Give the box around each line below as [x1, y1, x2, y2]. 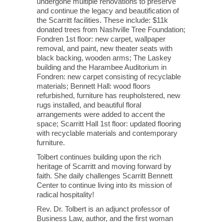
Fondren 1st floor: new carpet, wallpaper [37, 35, 166, 43]
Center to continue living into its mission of [37, 181, 172, 189]
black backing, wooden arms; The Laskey [37, 54, 171, 62]
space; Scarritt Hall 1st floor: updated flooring [37, 119, 181, 128]
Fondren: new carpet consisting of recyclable [37, 72, 181, 81]
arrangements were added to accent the [37, 110, 165, 118]
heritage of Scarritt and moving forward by [37, 162, 171, 170]
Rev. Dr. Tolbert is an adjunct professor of [37, 205, 169, 213]
